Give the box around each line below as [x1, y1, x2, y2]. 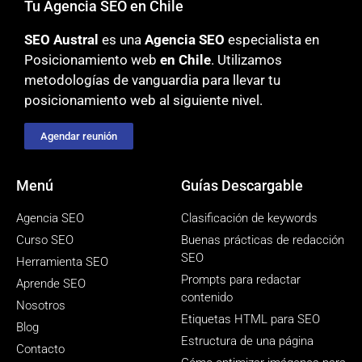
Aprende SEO [16, 276, 86, 291]
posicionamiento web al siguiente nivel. [24, 92, 263, 109]
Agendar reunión [40, 129, 117, 142]
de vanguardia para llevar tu [110, 72, 280, 89]
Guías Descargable [181, 176, 303, 194]
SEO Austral [24, 32, 99, 48]
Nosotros [16, 297, 65, 313]
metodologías [24, 72, 110, 89]
